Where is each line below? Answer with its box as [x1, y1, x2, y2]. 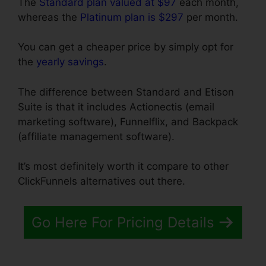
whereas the [18, 11, 80, 23]
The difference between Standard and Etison [18, 85, 234, 98]
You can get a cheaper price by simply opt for [18, 41, 233, 53]
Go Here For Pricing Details [31, 213, 214, 231]
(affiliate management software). [18, 130, 175, 142]
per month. [183, 11, 238, 23]
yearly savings [36, 56, 104, 68]
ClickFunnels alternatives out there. [18, 175, 185, 188]
